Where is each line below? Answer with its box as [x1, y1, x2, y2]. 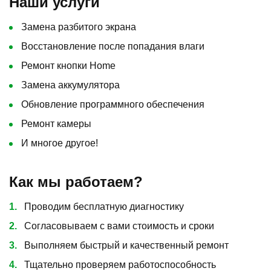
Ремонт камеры [21, 118, 91, 129]
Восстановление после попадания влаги [21, 41, 204, 51]
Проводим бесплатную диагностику [24, 201, 184, 212]
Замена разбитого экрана [21, 21, 136, 32]
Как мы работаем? [9, 173, 143, 190]
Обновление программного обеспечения [21, 99, 204, 109]
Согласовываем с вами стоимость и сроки [24, 220, 214, 231]
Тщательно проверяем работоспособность [24, 259, 216, 270]
